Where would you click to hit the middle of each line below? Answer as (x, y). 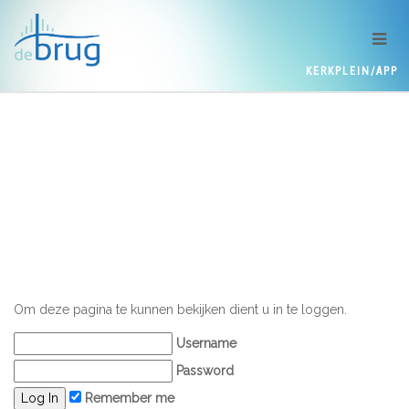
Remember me (128, 398)
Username (204, 343)
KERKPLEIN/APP (352, 71)
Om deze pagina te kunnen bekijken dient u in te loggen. (180, 309)
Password (203, 371)
